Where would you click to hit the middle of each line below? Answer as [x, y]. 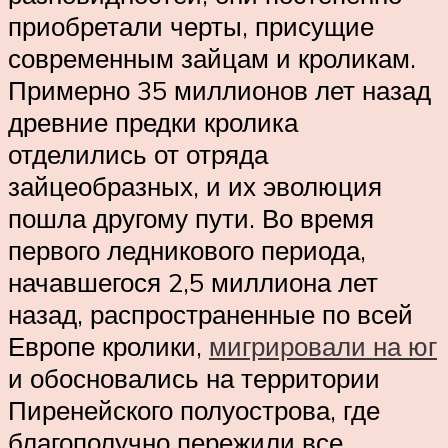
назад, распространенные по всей [210, 314]
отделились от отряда [138, 154]
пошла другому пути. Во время [191, 218]
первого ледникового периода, [187, 250]
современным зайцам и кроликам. [212, 58]
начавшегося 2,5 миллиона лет [193, 282]
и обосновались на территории [194, 378]
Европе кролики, [108, 346]
